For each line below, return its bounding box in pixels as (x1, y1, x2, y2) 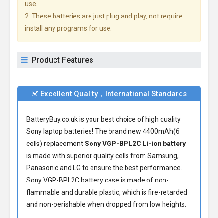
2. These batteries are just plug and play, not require (25, 12, 182, 20)
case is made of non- (103, 176, 169, 184)
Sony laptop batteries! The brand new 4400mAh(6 (26, 127, 180, 135)
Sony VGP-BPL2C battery (26, 176, 103, 184)
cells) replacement (26, 140, 85, 147)
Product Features (32, 55, 93, 65)
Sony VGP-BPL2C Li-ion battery (85, 140, 186, 147)
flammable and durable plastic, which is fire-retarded (26, 188, 187, 196)
